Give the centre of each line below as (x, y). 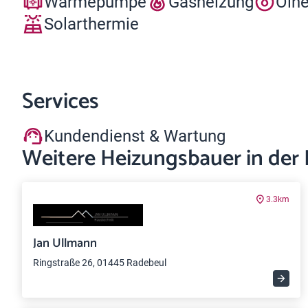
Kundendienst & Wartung (135, 136)
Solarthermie (91, 24)
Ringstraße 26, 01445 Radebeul (100, 263)
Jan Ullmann (65, 243)
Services (60, 102)
